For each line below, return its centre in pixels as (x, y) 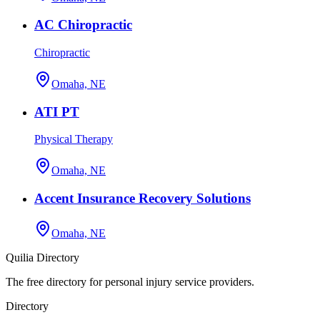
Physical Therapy (74, 139)
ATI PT (57, 111)
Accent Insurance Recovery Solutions (142, 199)
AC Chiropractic (83, 25)
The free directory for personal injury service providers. (130, 281)
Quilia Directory (42, 257)
